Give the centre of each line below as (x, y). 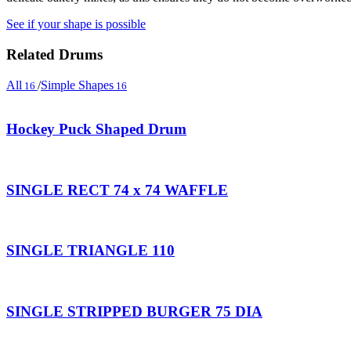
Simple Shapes (77, 85)
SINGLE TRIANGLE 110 (90, 251)
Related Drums (54, 54)
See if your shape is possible (76, 24)
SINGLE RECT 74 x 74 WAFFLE (117, 190)
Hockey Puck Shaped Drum (96, 129)
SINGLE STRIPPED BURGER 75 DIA (134, 311)
